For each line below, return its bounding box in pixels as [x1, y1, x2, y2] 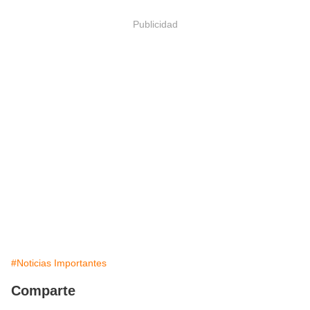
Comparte [11, 283, 75, 299]
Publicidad [132, 18, 178, 30]
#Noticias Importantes [11, 257, 107, 269]
